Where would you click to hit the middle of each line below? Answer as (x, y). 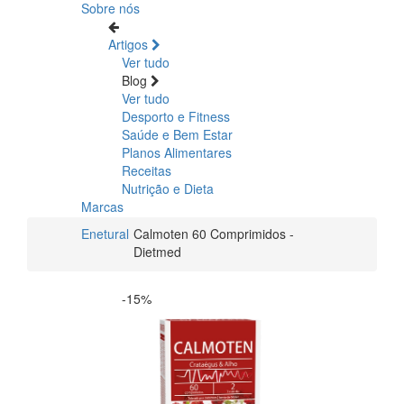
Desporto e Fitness (176, 116)
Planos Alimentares (177, 152)
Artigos (130, 44)
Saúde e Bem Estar (177, 134)
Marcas (102, 206)
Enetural (105, 233)
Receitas (147, 170)
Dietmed (157, 251)
